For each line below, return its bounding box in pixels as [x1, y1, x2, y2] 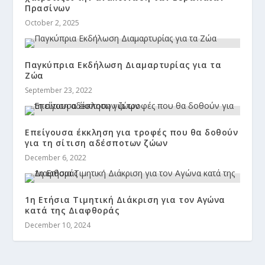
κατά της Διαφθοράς [25, 204, 120, 216]
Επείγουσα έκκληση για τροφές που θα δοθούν [25, 126, 238, 138]
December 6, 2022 [25, 152, 87, 163]
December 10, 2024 [25, 219, 91, 230]
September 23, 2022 [25, 85, 93, 95]
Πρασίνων [25, 2, 70, 14]
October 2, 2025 [25, 17, 80, 28]
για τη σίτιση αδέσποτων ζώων [25, 137, 168, 148]
